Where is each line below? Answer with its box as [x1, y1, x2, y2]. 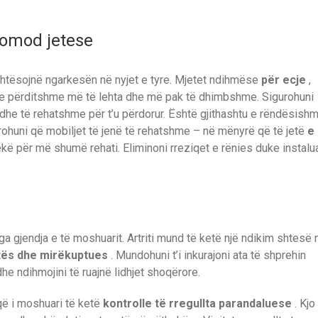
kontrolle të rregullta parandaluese [103, 297, 292, 311]
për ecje [261, 72, 306, 87]
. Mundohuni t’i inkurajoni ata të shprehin [108, 248, 306, 263]
